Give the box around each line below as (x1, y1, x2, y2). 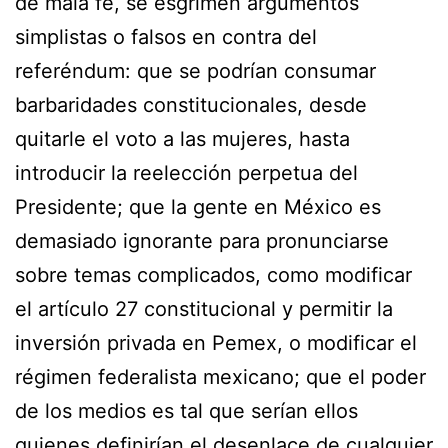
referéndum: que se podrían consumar (15, 58, 376, 83)
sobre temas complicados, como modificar (15, 262, 412, 287)
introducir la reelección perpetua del (15, 160, 358, 185)
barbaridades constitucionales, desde (15, 92, 367, 117)
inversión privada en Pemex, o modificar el (15, 330, 417, 355)
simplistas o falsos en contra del (15, 24, 317, 49)
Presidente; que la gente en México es (15, 194, 381, 219)
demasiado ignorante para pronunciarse (15, 228, 389, 253)
